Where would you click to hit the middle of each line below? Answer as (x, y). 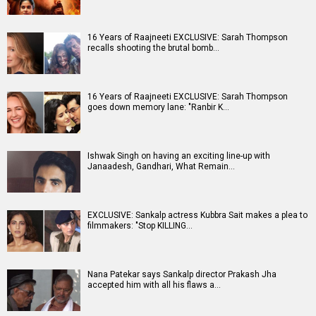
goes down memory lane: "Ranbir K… (158, 108)
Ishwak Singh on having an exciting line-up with (179, 156)
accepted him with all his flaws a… (154, 285)
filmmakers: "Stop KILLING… (140, 226)
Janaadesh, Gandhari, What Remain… (161, 167)
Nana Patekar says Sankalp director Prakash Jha (182, 275)
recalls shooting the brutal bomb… (153, 48)
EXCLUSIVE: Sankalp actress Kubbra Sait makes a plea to (197, 215)
